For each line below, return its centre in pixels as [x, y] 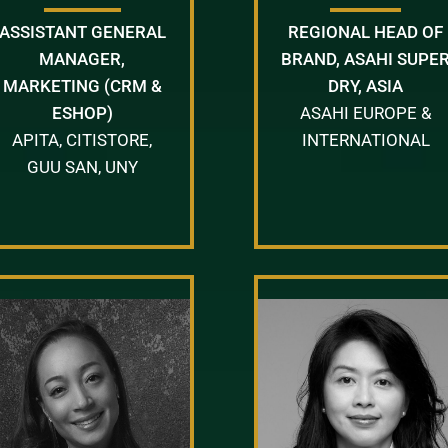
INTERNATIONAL [365, 139]
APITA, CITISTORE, [82, 139]
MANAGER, [82, 58]
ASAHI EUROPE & [365, 112]
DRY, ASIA [366, 85]
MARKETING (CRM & [82, 85]
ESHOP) [82, 112]
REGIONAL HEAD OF [366, 31]
